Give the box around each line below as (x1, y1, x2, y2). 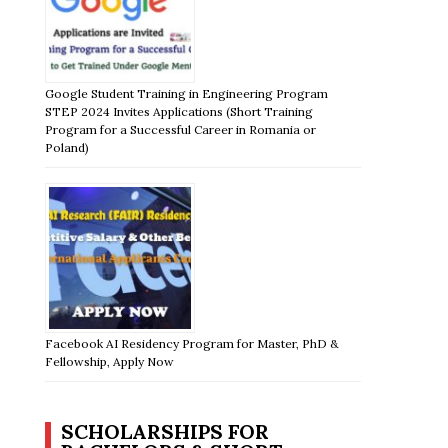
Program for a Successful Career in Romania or (45, 121, 317, 137)
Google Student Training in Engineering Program (45, 85, 329, 101)
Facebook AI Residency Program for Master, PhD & (45, 335, 340, 351)
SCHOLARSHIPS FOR (61, 418, 270, 444)
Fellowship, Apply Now (45, 353, 175, 369)
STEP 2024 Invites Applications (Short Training (45, 103, 314, 119)
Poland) (45, 139, 90, 155)
